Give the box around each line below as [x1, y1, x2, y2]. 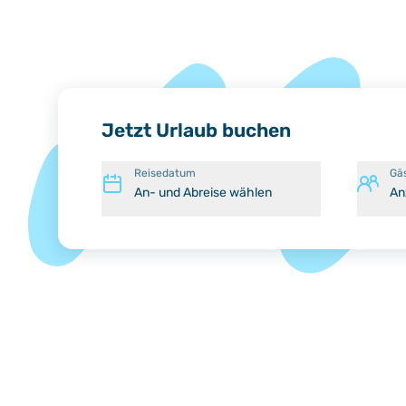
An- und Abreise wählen [134, 184, 272, 200]
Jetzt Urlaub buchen [101, 119, 291, 141]
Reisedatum [134, 166, 196, 179]
